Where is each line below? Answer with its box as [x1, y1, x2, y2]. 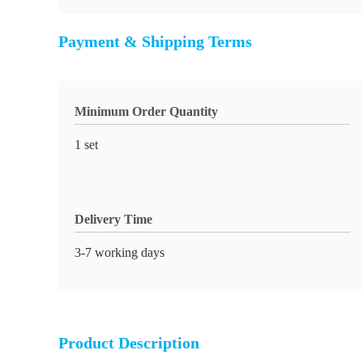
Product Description [58, 334, 199, 352]
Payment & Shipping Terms [58, 32, 252, 50]
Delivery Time [75, 212, 152, 226]
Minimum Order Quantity [75, 105, 218, 118]
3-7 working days [75, 246, 164, 259]
